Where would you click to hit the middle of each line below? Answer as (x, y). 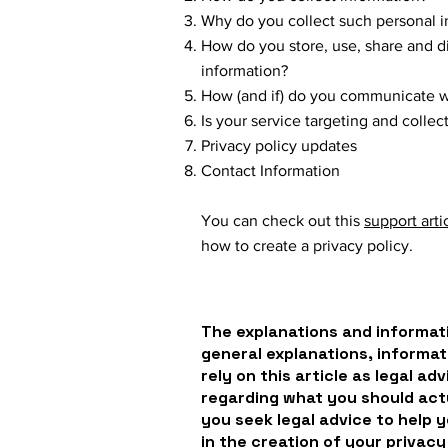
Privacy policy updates (279, 145)
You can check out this (282, 220)
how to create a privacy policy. (307, 245)
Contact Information (270, 170)
